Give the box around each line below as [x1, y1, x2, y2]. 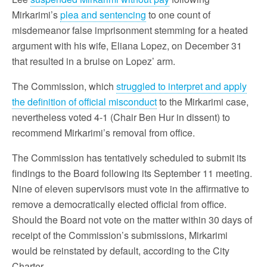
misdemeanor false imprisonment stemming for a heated [12, 23, 248, 37]
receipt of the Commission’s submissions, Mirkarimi [12, 228, 228, 242]
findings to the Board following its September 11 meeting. [12, 166, 254, 180]
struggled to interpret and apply [116, 79, 247, 93]
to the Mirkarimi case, [157, 94, 249, 108]
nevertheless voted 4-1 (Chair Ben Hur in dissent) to [12, 110, 230, 124]
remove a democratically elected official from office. [12, 197, 229, 211]
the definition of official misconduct [12, 94, 157, 108]
